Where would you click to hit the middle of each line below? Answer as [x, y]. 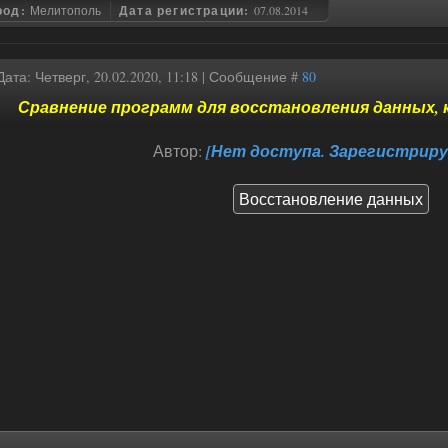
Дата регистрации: [186, 10]
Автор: [179, 150]
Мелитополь [66, 10]
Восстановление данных [331, 198]
